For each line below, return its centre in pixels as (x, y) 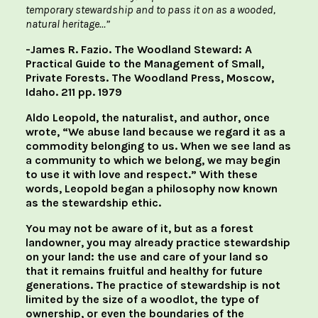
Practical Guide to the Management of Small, (145, 64)
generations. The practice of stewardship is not (153, 285)
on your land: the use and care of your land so (147, 257)
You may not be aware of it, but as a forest (139, 229)
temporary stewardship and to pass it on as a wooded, (150, 10)
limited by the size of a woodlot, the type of (142, 300)
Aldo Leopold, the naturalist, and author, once (148, 118)
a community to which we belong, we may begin (153, 160)
